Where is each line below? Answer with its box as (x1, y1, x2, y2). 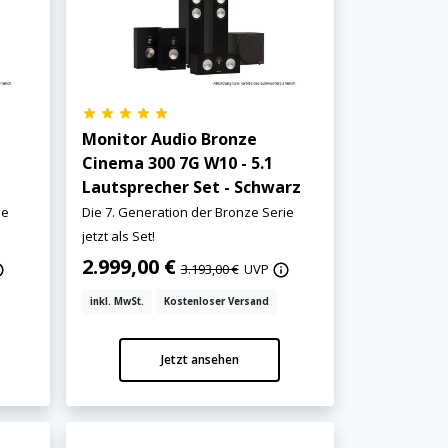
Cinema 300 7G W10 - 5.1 (81, 151, 273, 174)
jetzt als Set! (81, 226, 155, 245)
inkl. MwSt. (89, 294, 144, 308)
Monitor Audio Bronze (81, 127, 257, 150)
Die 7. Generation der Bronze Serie (81, 202, 294, 221)
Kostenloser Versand (163, 294, 269, 308)
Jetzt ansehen (160, 350, 239, 368)
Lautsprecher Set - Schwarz (81, 175, 301, 198)
